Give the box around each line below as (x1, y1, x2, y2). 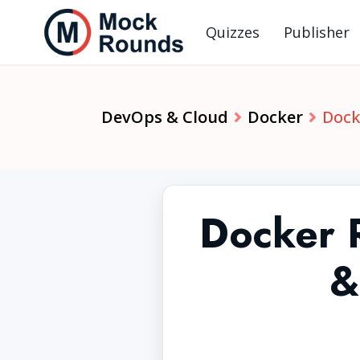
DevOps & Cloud (101, 106, 228, 128)
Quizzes (206, 22, 260, 42)
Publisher (284, 22, 350, 42)
